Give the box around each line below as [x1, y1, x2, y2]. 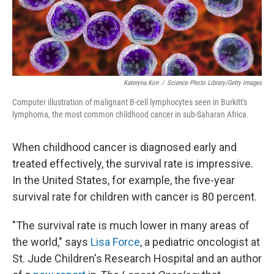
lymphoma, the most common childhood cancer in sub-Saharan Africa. [12, 109, 249, 119]
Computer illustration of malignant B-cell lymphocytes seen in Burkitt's [12, 97, 247, 107]
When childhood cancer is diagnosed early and [12, 141, 237, 154]
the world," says [12, 235, 91, 248]
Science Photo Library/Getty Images [167, 79, 262, 87]
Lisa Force [91, 235, 140, 248]
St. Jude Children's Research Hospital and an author [12, 252, 262, 265]
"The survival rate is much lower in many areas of [12, 219, 250, 232]
